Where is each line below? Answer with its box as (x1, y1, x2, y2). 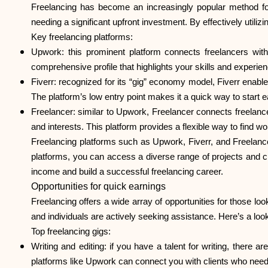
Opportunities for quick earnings (31, 181, 166, 191)
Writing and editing (31, 242, 104, 251)
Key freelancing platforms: (31, 32, 133, 42)
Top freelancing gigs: (31, 227, 111, 236)
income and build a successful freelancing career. (31, 167, 223, 176)
